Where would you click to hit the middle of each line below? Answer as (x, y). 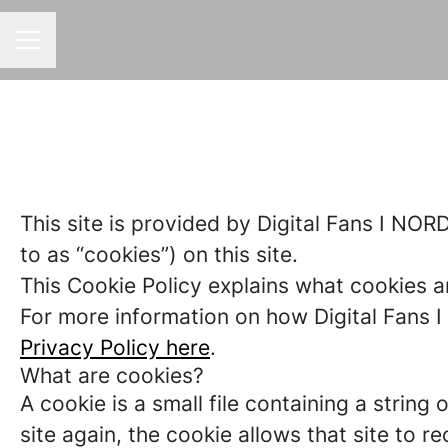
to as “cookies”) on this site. (159, 254)
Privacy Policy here (115, 347)
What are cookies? (112, 375)
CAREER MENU (68, 49)
